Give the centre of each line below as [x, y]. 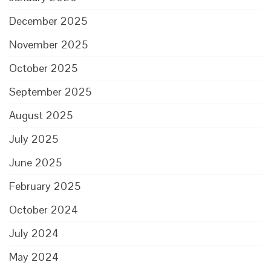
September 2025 [50, 91]
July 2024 [34, 233]
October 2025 [43, 68]
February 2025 [45, 186]
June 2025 [35, 162]
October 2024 [44, 209]
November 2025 [48, 44]
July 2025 [34, 139]
